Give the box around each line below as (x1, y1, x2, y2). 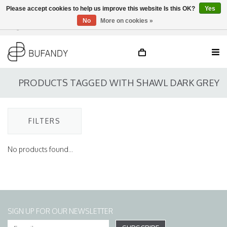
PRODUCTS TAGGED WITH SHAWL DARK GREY (19, 77, 219, 88)
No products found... (8, 145, 73, 154)
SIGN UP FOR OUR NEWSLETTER (8, 207, 113, 215)
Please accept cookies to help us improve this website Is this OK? (6, 5, 197, 12)
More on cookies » (100, 17, 153, 24)
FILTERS (28, 117, 61, 125)
